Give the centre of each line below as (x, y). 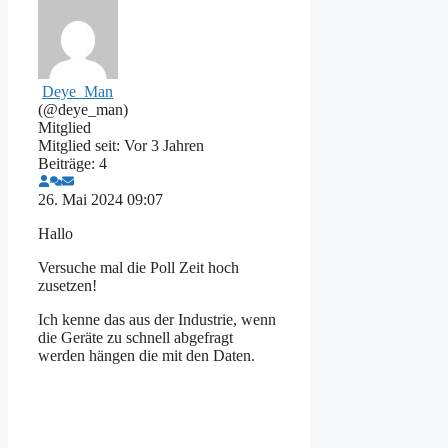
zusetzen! (67, 285)
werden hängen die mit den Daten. (146, 355)
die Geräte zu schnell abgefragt (135, 337)
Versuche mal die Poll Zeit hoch (138, 267)
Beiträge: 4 (72, 163)
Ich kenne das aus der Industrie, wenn (157, 319)
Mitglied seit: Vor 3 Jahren (121, 145)
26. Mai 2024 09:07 (100, 199)
